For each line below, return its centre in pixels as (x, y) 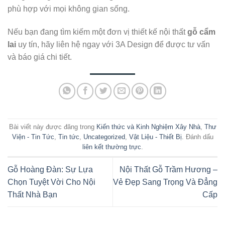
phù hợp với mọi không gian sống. (69, 9)
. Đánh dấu (197, 137)
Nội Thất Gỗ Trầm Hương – (168, 169)
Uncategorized (104, 137)
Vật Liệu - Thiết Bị (155, 137)
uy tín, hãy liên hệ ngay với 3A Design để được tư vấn (114, 44)
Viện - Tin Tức (33, 137)
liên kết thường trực (111, 147)
